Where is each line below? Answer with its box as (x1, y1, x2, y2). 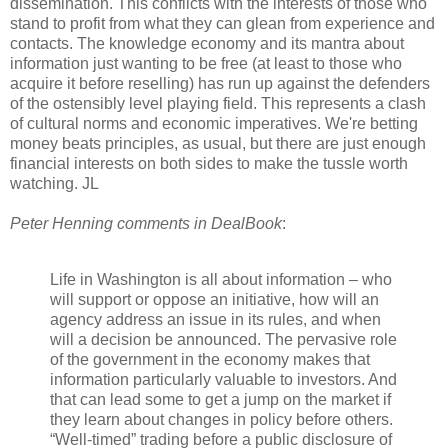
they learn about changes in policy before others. (50, 410, 393, 428)
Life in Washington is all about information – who (50, 270, 392, 288)
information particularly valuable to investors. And (50, 370, 397, 388)
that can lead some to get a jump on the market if (50, 390, 391, 408)
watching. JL (10, 174, 99, 192)
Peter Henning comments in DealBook (10, 214, 282, 232)
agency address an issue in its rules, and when (50, 310, 381, 328)
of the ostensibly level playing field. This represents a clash (10, 94, 426, 112)
